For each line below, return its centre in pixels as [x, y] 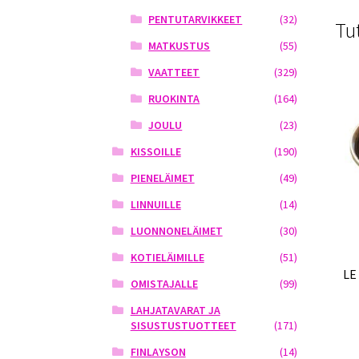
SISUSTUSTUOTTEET [183, 326]
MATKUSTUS [179, 46]
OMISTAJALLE [164, 284]
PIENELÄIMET [162, 178]
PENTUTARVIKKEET [196, 20]
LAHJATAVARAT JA [175, 311]
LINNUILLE [155, 205]
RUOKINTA [174, 99]
